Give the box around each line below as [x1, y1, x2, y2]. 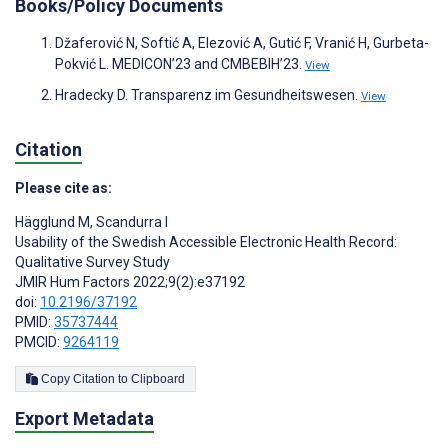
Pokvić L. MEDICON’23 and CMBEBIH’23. [55, 56, 305, 73]
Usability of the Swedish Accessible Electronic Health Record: [15, 234, 397, 251]
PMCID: [15, 334, 63, 351]
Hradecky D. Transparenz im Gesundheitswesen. [55, 87, 361, 104]
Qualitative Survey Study [15, 254, 170, 271]
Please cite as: [15, 180, 112, 197]
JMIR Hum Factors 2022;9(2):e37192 [15, 274, 245, 291]
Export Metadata [15, 408, 154, 430]
